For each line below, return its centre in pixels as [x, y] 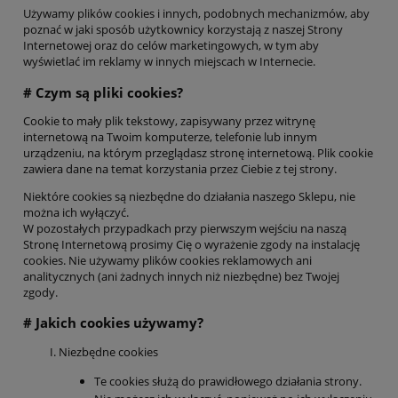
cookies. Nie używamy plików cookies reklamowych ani [167, 260]
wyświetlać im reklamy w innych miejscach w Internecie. [169, 62]
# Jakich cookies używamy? [113, 322]
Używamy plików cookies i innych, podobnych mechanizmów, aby [196, 14]
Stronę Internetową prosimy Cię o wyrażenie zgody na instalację [191, 244]
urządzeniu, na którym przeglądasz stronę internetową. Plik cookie [198, 152]
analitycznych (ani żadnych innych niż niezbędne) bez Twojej [181, 276]
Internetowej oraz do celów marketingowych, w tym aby [171, 46]
